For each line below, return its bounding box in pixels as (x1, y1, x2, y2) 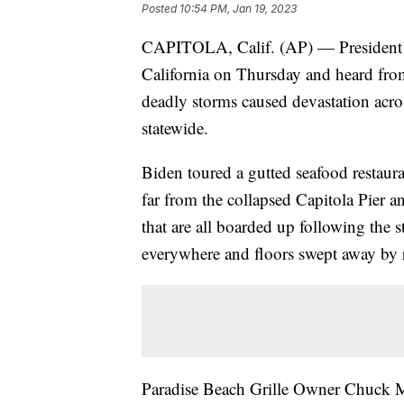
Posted (142, 2, 179, 16)
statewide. (142, 116, 208, 140)
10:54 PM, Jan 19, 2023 (179, 2, 297, 16)
